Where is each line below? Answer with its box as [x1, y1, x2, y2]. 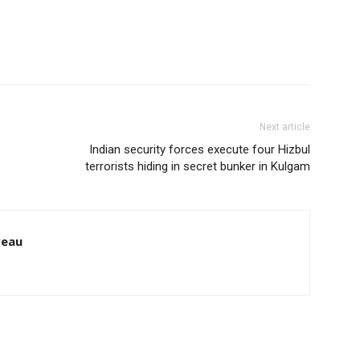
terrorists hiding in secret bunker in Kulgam [85, 159, 310, 174]
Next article [260, 121, 310, 133]
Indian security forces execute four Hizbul [89, 142, 310, 157]
